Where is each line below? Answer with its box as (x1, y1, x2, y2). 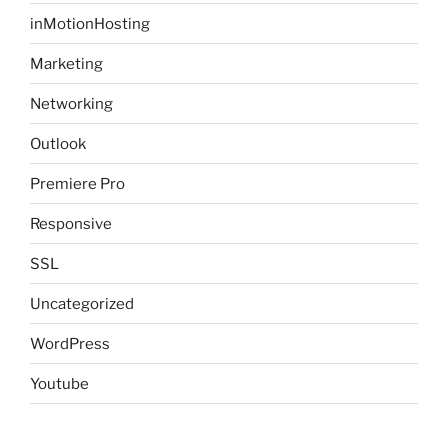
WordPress (30, 334, 110, 353)
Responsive (30, 214, 112, 233)
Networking (30, 94, 113, 113)
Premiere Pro (30, 174, 125, 193)
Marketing (30, 54, 103, 73)
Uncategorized (30, 294, 134, 313)
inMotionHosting (30, 14, 150, 33)
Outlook (30, 134, 86, 153)
